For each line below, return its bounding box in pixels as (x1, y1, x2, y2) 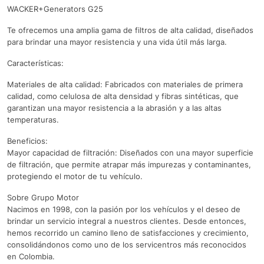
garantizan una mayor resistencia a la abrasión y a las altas (7, 103, 222, 113)
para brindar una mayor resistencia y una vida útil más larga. (7, 37, 227, 47)
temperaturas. (7, 115, 59, 125)
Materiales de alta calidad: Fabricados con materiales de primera (7, 80, 243, 90)
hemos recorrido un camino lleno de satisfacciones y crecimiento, (7, 228, 249, 238)
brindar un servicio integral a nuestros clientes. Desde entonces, (7, 216, 246, 226)
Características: (7, 58, 64, 68)
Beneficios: (7, 136, 48, 146)
